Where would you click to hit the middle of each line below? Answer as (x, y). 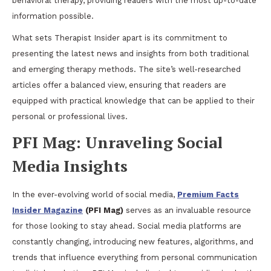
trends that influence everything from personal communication (135, 257)
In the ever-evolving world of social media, (95, 194)
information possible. (53, 16)
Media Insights (70, 166)
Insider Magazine (47, 210)
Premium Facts (208, 194)
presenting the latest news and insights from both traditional (131, 54)
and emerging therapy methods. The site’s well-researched (126, 69)
